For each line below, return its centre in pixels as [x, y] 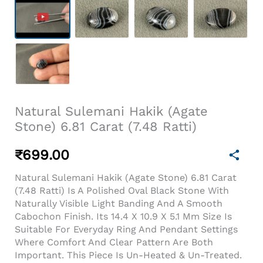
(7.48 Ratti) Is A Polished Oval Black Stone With [122, 191]
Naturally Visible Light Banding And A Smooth [119, 204]
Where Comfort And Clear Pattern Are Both [114, 242]
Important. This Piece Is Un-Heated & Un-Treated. [128, 255]
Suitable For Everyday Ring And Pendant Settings [126, 230]
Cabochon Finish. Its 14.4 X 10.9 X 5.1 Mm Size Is [123, 217]
